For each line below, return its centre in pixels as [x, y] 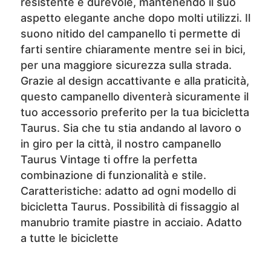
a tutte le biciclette [69, 238]
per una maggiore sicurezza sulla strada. [126, 65]
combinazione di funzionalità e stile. [113, 175]
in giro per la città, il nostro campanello [121, 144]
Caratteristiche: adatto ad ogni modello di [128, 191]
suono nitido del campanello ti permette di [130, 34]
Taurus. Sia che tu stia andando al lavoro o [131, 128]
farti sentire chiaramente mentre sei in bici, [133, 49]
